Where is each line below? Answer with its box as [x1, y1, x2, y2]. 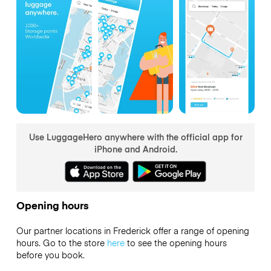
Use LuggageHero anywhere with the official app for [28, 130, 243, 143]
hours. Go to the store [16, 237, 107, 249]
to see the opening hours [124, 237, 227, 249]
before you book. [16, 249, 85, 261]
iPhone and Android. [94, 142, 177, 155]
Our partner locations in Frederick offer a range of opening [16, 224, 249, 237]
